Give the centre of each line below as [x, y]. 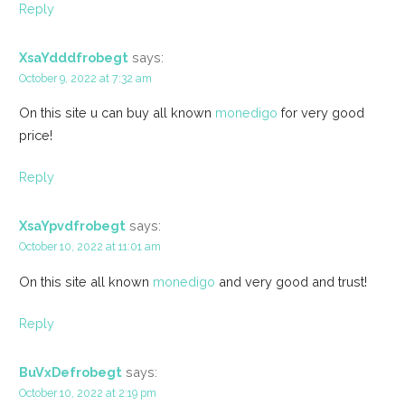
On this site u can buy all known [117, 112]
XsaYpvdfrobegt [72, 226]
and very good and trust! [291, 281]
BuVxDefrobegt [70, 372]
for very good [320, 112]
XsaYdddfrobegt [73, 57]
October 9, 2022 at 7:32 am [85, 78]
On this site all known [85, 281]
